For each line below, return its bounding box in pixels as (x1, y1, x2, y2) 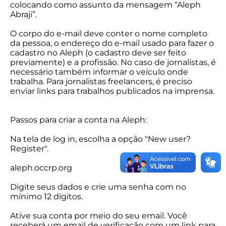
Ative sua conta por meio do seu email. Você (10, 211, 187, 220)
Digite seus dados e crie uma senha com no (10, 182, 186, 192)
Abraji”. (10, 10, 37, 19)
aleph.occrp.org (10, 163, 72, 173)
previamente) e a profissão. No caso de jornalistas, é (10, 58, 216, 67)
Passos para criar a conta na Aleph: (10, 115, 147, 125)
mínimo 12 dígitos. (10, 192, 83, 201)
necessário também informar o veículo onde (10, 67, 188, 77)
